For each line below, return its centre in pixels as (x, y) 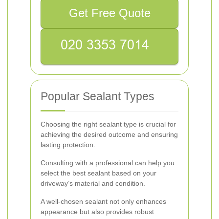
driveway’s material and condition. (93, 183)
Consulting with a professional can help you (108, 163)
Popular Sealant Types (98, 96)
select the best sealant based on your (99, 173)
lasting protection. (68, 145)
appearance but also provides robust (97, 212)
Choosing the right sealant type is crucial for (108, 124)
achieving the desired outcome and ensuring (109, 134)
